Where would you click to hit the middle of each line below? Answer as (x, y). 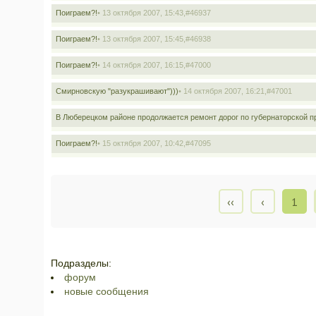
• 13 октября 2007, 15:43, (141, 13)
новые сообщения (107, 291)
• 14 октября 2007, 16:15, (141, 65)
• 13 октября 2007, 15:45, (141, 39)
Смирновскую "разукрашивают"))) (117, 91)
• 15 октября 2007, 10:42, (141, 143)
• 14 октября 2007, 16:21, (223, 91)
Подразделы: (81, 263)
